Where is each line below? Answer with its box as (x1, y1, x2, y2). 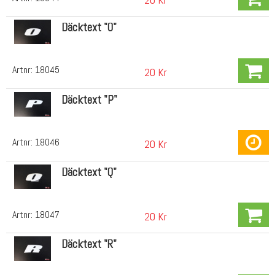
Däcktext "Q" (61, 164, 117, 180)
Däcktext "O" (61, 20, 117, 36)
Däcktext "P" (61, 91, 117, 107)
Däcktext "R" (61, 236, 117, 252)
